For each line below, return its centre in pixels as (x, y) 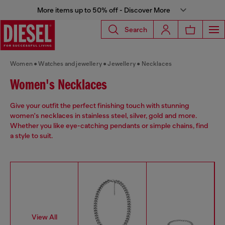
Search (136, 29)
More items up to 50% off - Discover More (103, 10)
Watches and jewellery (70, 64)
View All (45, 217)
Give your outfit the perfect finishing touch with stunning (100, 106)
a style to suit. (31, 136)
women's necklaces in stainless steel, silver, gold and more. (103, 116)
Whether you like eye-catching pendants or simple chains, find (109, 126)
